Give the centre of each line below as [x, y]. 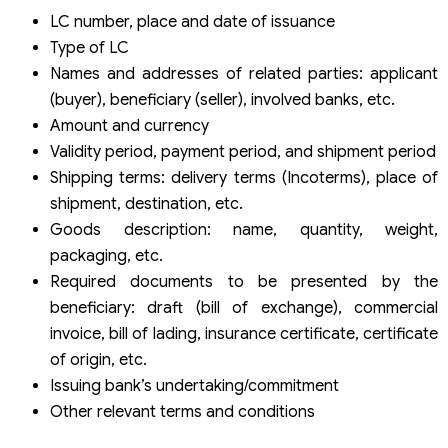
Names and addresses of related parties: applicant [244, 74]
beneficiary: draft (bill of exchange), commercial [244, 308]
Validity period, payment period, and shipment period [243, 152]
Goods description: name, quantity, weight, [244, 230]
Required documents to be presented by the [244, 282]
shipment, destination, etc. [146, 204]
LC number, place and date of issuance [192, 22]
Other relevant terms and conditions [182, 412]
